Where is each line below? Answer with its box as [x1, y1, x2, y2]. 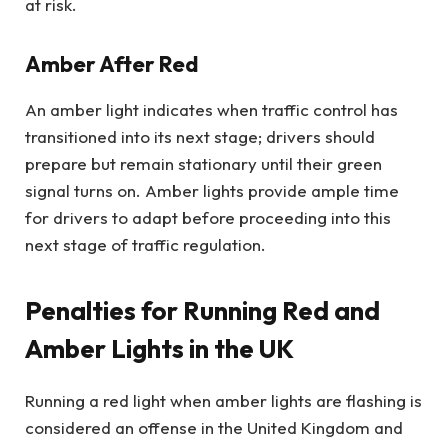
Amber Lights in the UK [25, 332, 294, 366]
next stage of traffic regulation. [25, 233, 266, 255]
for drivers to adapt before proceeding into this [25, 206, 391, 228]
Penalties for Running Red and [25, 294, 380, 328]
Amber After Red [25, 49, 198, 78]
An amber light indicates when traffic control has [25, 98, 398, 120]
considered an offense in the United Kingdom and [25, 417, 403, 439]
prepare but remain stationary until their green [25, 152, 382, 174]
